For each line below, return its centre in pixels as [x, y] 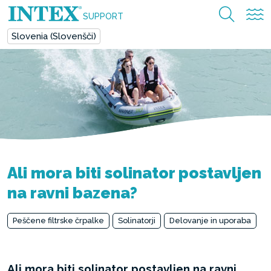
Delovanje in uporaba [210, 220]
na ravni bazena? [72, 193]
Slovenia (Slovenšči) [54, 36]
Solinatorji [137, 220]
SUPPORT [103, 16]
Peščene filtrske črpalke [58, 220]
